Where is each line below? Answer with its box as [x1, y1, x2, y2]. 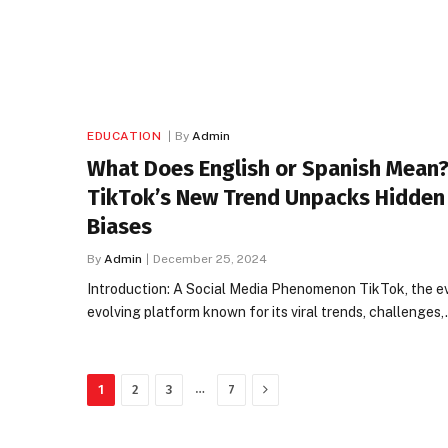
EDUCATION [87, 128, 162, 143]
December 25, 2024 [153, 251, 267, 266]
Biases [87, 212, 152, 240]
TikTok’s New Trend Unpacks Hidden [87, 183, 445, 211]
